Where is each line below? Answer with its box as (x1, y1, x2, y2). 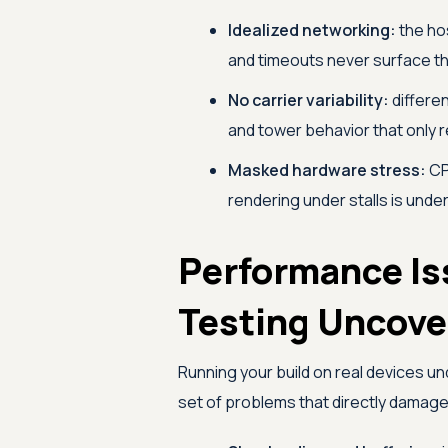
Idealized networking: (227, 19, 396, 41)
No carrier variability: (227, 89, 389, 111)
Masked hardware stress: (227, 159, 426, 181)
